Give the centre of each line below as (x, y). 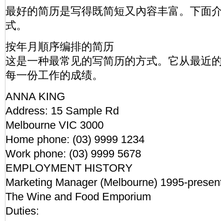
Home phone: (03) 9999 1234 (75, 139)
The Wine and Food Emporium (78, 197)
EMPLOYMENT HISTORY (69, 168)
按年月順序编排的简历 (60, 47)
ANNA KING (35, 96)
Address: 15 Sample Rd (62, 111)
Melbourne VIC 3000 (55, 125)
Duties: (22, 211)
